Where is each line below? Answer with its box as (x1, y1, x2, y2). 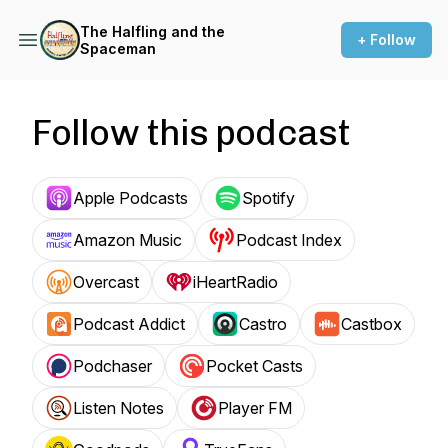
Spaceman (80, 40, 156, 57)
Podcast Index (236, 230, 342, 250)
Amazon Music (73, 230, 182, 250)
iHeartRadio (193, 272, 278, 292)
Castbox (341, 314, 402, 334)
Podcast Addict (73, 314, 185, 334)
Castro (239, 314, 287, 334)
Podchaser (73, 356, 152, 376)
